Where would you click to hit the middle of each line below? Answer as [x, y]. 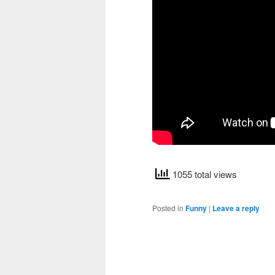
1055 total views [203, 174]
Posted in [168, 208]
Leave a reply [236, 208]
